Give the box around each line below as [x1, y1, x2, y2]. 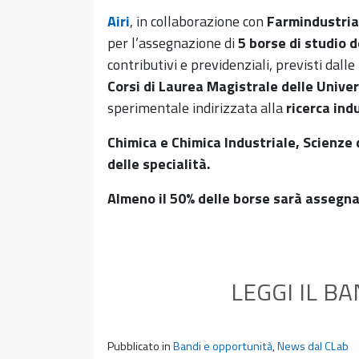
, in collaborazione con [130, 10, 267, 32]
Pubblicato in [107, 337, 173, 355]
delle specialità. [107, 152, 210, 175]
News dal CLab [277, 337, 349, 355]
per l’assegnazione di [107, 31, 238, 54]
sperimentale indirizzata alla [107, 96, 286, 119]
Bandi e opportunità [173, 337, 272, 355]
